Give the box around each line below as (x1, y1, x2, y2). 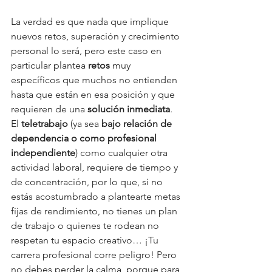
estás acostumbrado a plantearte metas (11, 191, 183, 203)
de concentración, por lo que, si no (11, 176, 165, 188)
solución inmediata (87, 103, 170, 115)
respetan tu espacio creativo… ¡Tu (11, 234, 161, 246)
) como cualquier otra (75, 147, 170, 159)
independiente (11, 147, 75, 159)
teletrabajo (21, 118, 68, 130)
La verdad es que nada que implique (11, 16, 171, 28)
